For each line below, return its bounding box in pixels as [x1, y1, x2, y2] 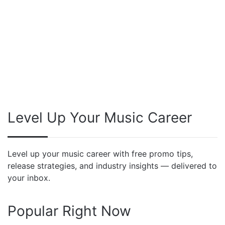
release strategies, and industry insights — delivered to [8, 160, 217, 171]
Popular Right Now [8, 202, 131, 219]
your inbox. [8, 172, 50, 183]
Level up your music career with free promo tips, [8, 148, 193, 159]
